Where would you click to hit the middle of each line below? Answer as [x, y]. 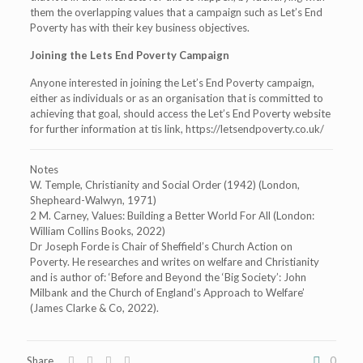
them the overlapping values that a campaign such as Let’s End [176, 12]
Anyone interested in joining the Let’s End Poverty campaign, [172, 83]
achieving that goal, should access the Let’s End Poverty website [180, 113]
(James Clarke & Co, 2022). [94, 308]
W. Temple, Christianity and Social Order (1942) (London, [164, 185]
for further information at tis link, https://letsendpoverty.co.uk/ [177, 129]
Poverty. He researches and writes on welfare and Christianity [174, 262]
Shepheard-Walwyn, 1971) [93, 200]
